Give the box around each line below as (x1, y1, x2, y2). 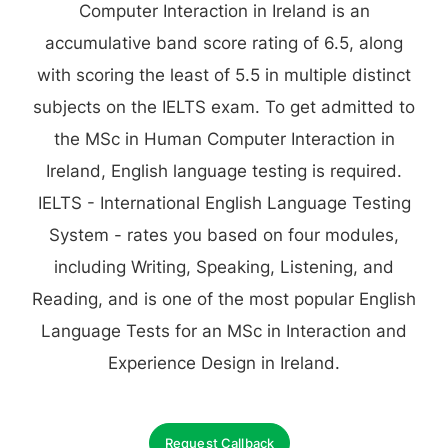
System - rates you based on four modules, (49, 225, 399, 245)
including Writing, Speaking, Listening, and (54, 257, 394, 277)
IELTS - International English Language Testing (37, 193, 411, 213)
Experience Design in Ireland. (108, 353, 340, 373)
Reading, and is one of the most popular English (32, 289, 416, 309)
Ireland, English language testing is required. (46, 161, 402, 181)
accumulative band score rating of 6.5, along (45, 33, 403, 53)
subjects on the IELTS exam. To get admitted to (33, 97, 415, 117)
